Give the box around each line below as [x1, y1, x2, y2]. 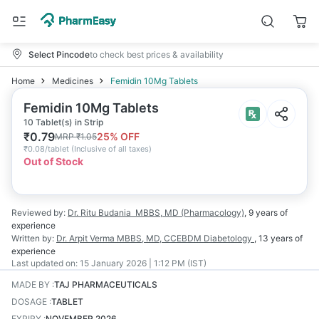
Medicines [52, 75, 93, 86]
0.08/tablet [28, 144, 69, 154]
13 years [258, 233, 293, 244]
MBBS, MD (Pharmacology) [135, 207, 244, 218]
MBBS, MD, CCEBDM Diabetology [117, 233, 254, 244]
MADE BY [11, 279, 50, 290]
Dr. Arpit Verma [56, 233, 115, 244]
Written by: [11, 233, 54, 244]
